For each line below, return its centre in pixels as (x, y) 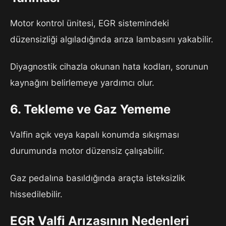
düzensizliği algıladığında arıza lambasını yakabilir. (112, 40)
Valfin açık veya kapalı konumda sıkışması (95, 134)
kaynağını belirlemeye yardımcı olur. (82, 83)
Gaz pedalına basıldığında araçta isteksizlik (98, 178)
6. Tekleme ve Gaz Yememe (90, 109)
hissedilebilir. (36, 194)
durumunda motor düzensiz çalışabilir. (87, 151)
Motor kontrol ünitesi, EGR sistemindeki (90, 23)
